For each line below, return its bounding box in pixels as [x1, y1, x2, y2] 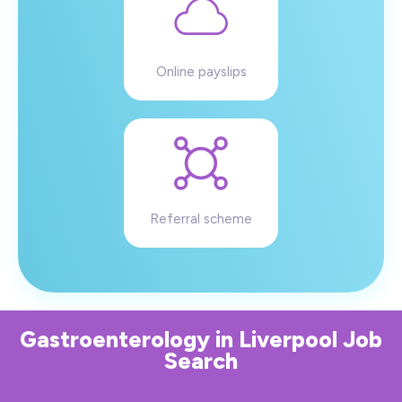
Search [164, 347, 238, 374]
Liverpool [239, 326, 337, 353]
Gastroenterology [20, 326, 210, 353]
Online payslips [155, 64, 247, 80]
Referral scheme [150, 211, 252, 227]
